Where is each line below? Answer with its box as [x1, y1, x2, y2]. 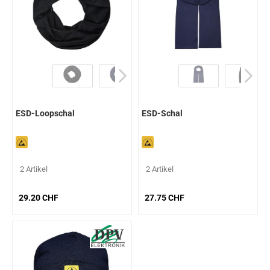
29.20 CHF [19, 193, 58, 203]
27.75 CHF [145, 193, 184, 203]
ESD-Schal [142, 108, 183, 119]
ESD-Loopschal [16, 108, 75, 119]
